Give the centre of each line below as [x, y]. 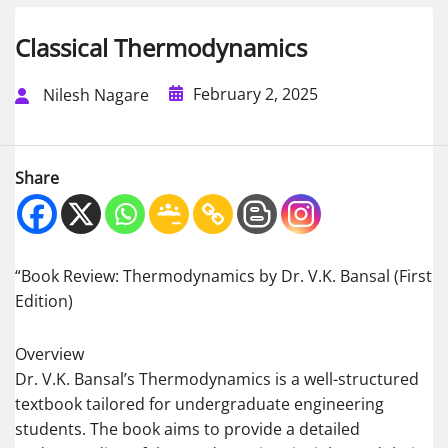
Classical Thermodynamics [161, 47]
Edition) [44, 301]
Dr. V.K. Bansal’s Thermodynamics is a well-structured [217, 379]
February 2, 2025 [255, 94]
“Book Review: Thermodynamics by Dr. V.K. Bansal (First [223, 276]
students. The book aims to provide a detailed [187, 429]
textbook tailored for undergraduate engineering [199, 404]
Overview [49, 354]
